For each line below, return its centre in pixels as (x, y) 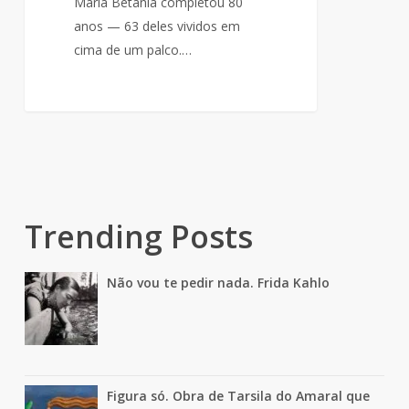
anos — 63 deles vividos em (157, 26)
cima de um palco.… (133, 50)
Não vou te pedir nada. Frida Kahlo (218, 283)
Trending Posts (138, 237)
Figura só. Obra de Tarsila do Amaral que (238, 396)
